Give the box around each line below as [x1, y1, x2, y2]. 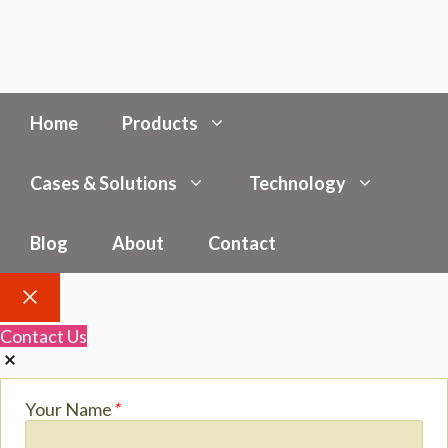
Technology [249, 172, 346, 194]
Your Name [25, 398, 113, 420]
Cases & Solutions [30, 172, 177, 194]
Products [122, 112, 198, 134]
